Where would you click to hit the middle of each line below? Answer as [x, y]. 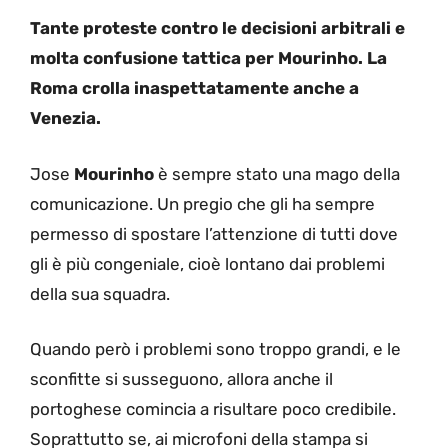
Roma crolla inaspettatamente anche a [194, 88]
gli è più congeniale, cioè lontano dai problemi [207, 263]
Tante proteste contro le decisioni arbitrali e [217, 28]
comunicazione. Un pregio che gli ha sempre [202, 203]
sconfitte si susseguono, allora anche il [181, 379]
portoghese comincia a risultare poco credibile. [213, 409]
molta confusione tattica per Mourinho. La [208, 58]
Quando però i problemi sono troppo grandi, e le [215, 349]
